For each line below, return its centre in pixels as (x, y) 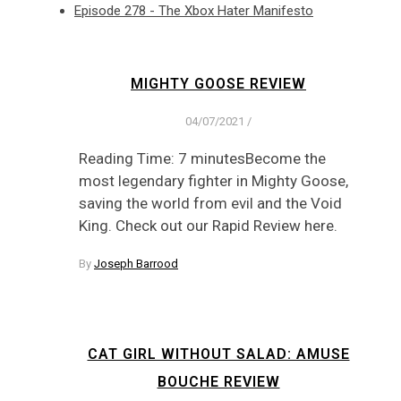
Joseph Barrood (136, 263)
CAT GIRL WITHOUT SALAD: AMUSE (218, 354)
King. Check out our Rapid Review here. (208, 225)
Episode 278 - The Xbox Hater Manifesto (194, 11)
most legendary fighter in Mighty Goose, (213, 180)
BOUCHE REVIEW (218, 382)
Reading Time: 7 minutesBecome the (202, 158)
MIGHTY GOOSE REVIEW (218, 84)
